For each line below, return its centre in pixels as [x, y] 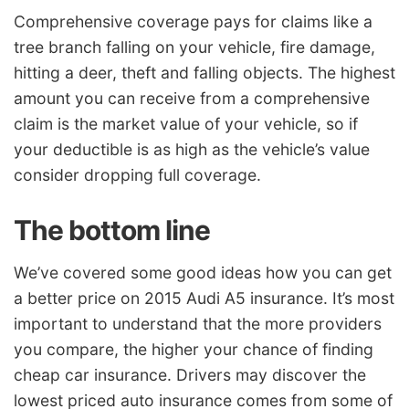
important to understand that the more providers [198, 324]
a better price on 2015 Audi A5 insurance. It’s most [204, 299]
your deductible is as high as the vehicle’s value [192, 149]
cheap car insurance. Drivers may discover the [190, 375]
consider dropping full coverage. [137, 174]
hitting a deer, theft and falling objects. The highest [204, 72]
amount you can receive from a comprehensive [192, 98]
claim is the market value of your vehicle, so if [186, 123]
